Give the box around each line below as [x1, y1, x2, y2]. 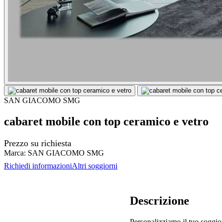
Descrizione [130, 194, 189, 207]
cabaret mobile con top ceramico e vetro [4, 114, 209, 128]
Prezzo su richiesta [4, 138, 71, 148]
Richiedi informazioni [4, 161, 72, 170]
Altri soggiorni [72, 161, 117, 170]
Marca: [4, 148, 26, 157]
